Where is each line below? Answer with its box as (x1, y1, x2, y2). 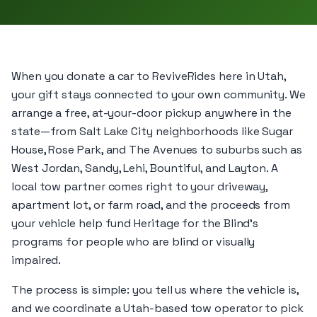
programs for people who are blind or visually (11, 234, 255, 249)
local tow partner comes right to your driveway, (11, 179, 268, 194)
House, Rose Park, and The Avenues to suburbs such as (11, 142, 302, 157)
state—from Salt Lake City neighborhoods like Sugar (11, 124, 294, 139)
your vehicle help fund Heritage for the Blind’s (11, 216, 259, 231)
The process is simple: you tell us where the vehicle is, (11, 282, 299, 297)
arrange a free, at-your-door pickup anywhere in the (11, 105, 292, 120)
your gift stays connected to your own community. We (11, 87, 306, 102)
